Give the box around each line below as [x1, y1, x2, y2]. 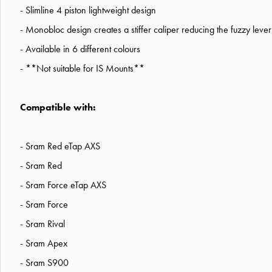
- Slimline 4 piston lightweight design [20, 3, 156, 16]
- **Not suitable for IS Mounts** [20, 61, 144, 75]
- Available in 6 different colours [20, 42, 140, 55]
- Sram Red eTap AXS [20, 139, 100, 152]
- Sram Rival [20, 217, 65, 230]
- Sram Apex [20, 236, 67, 250]
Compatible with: [20, 100, 95, 114]
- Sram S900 [20, 256, 69, 269]
